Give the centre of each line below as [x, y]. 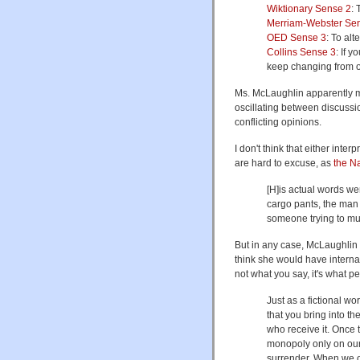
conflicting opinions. [278, 122]
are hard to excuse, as [284, 163]
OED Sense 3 [297, 37]
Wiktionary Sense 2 [309, 8]
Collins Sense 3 [301, 52]
